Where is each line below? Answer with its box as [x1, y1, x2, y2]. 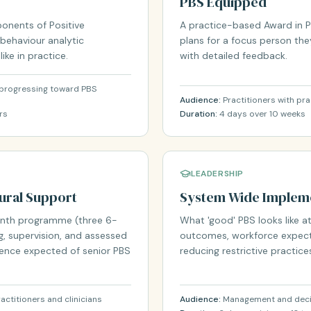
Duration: [180, 108, 219, 119]
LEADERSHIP [191, 168, 244, 179]
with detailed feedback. [180, 49, 287, 62]
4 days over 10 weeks [219, 108, 305, 119]
